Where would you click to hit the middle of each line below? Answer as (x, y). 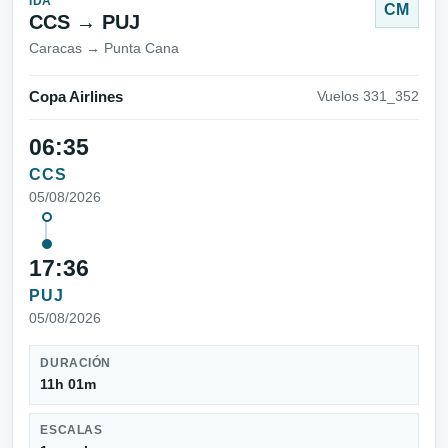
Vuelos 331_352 (368, 97)
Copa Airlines (76, 97)
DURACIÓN (75, 363)
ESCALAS (71, 430)
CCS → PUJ (84, 22)
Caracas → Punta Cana (104, 48)
